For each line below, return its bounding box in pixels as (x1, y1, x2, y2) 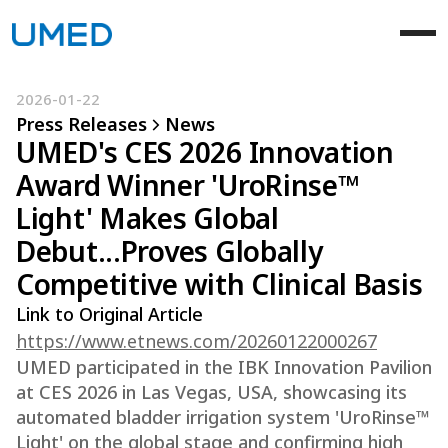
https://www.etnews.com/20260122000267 (16, 329, 377, 353)
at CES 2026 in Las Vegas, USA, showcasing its (16, 380, 407, 404)
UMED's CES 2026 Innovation (16, 133, 394, 171)
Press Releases (16, 112, 147, 136)
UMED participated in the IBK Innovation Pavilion (16, 355, 432, 379)
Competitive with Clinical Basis (16, 265, 423, 303)
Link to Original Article (16, 302, 203, 326)
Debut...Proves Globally (16, 232, 323, 270)
